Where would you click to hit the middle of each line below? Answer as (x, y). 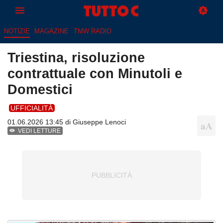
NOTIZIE (17, 31)
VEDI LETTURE (40, 131)
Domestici (40, 90)
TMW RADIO (92, 31)
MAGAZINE (52, 31)
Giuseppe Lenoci (99, 122)
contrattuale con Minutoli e (95, 74)
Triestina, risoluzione (76, 58)
